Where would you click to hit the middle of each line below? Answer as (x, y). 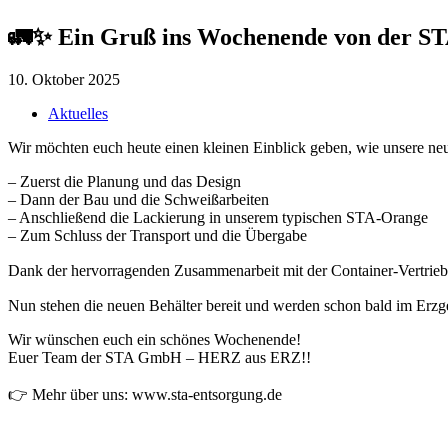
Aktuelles (78, 113)
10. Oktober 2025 (64, 79)
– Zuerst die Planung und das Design (124, 181)
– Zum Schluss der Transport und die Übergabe (157, 235)
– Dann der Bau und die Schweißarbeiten (138, 199)
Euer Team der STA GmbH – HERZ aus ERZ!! (159, 357)
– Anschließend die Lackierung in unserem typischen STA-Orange (218, 217)
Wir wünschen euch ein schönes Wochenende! (154, 339)
